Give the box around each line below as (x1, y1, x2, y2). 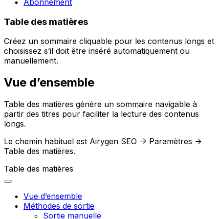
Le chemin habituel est (4, 136, 89, 147)
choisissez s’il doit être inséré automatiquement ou (4, 46, 190, 56)
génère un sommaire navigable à (73, 99, 197, 109)
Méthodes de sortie (23, 201, 94, 211)
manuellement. (4, 56, 58, 66)
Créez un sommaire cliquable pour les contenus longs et (4, 36, 214, 46)
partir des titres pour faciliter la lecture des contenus (4, 109, 199, 119)
